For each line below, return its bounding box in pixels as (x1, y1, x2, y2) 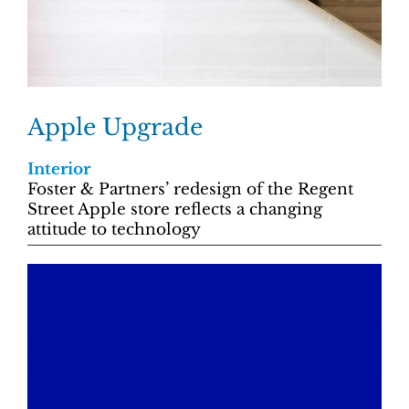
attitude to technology (27, 220, 201, 239)
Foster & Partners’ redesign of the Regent (27, 180, 353, 199)
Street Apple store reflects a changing (27, 200, 322, 219)
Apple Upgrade (27, 113, 203, 142)
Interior (27, 160, 90, 179)
